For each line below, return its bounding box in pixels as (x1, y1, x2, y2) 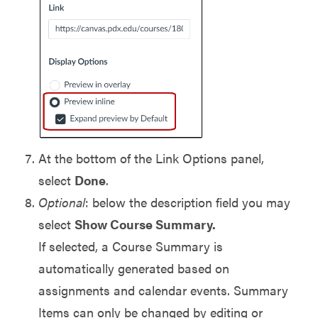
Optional (38, 193, 85, 212)
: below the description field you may (85, 193, 290, 212)
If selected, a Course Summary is (38, 237, 223, 256)
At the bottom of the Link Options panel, (38, 149, 264, 168)
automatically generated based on (38, 259, 229, 278)
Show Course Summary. (75, 215, 216, 234)
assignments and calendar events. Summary (38, 281, 288, 300)
